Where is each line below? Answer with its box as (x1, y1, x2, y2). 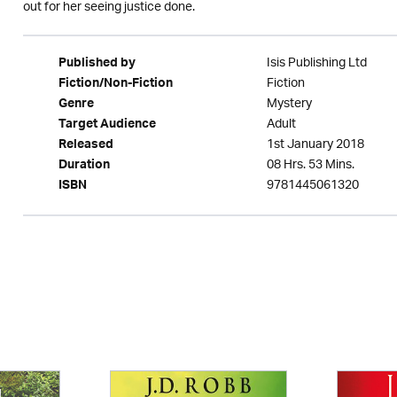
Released (58, 134, 113, 159)
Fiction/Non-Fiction (58, 73, 173, 97)
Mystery (266, 90, 312, 118)
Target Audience (58, 113, 156, 138)
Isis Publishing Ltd (266, 50, 367, 77)
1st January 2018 (266, 131, 364, 159)
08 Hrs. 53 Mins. (266, 152, 354, 179)
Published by (58, 52, 136, 77)
